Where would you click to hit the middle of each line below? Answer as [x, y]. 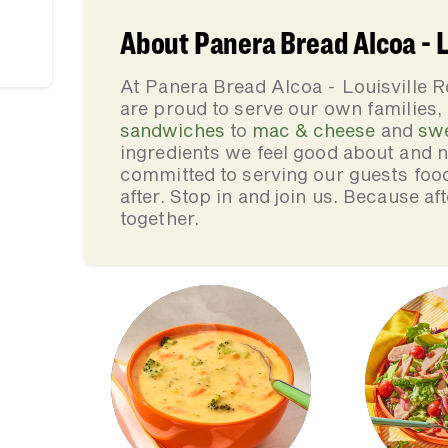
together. [159, 218]
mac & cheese [314, 130]
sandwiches [172, 130]
